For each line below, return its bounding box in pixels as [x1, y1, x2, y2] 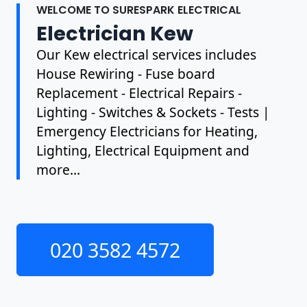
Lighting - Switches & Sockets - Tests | [36, 102, 270, 121]
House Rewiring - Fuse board [36, 64, 215, 83]
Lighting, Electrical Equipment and [36, 140, 249, 160]
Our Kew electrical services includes [36, 45, 256, 64]
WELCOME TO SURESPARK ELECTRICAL [36, 1, 241, 18]
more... [36, 160, 80, 179]
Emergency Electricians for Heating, [36, 121, 258, 140]
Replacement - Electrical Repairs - [36, 83, 242, 102]
